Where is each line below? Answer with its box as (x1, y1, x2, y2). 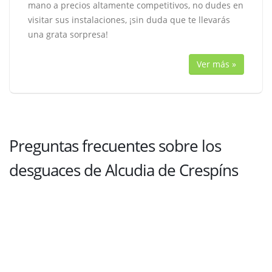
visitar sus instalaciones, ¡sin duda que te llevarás (28, 14, 230, 25)
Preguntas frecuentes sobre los (9, 135, 221, 157)
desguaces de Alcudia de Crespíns (9, 159, 238, 181)
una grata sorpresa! (28, 29, 108, 40)
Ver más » (197, 58, 236, 70)
